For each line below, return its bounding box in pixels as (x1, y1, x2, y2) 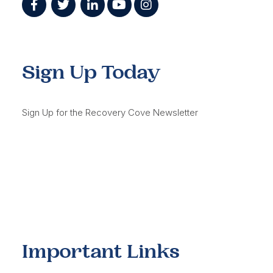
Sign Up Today (21, 60, 161, 85)
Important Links (21, 239, 180, 264)
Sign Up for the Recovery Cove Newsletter (21, 106, 198, 118)
